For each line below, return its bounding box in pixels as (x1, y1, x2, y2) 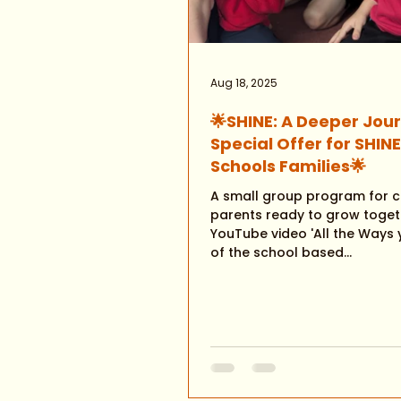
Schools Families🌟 (210, 155, 370, 177)
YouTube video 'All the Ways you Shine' (210, 225, 311, 243)
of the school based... (210, 243, 352, 261)
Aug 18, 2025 (210, 75, 277, 90)
